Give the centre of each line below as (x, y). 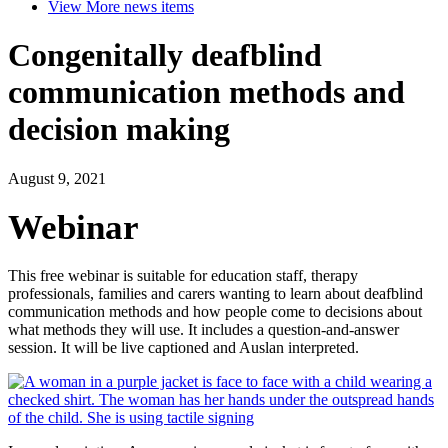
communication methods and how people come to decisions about (215, 311)
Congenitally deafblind (165, 55)
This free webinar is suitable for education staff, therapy (183, 275)
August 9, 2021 (57, 178)
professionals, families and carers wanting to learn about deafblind (215, 293)
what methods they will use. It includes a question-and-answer (203, 329)
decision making (119, 129)
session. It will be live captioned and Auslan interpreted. (183, 347)
